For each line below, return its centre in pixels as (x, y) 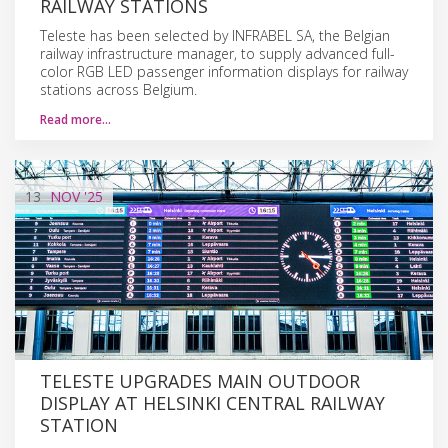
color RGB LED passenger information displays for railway (224, 71)
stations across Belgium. (118, 89)
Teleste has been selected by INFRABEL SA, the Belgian (215, 35)
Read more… (75, 119)
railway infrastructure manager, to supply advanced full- (217, 53)
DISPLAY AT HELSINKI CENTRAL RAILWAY (212, 402)
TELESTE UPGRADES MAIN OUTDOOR (200, 380)
